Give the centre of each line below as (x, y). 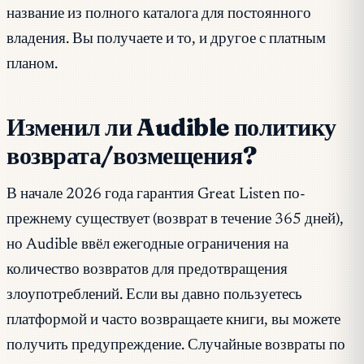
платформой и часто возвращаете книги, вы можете (173, 320)
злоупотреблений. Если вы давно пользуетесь (154, 295)
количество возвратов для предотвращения (147, 270)
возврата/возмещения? (132, 156)
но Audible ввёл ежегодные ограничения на (147, 245)
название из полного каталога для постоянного (159, 15)
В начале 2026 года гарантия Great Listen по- (156, 194)
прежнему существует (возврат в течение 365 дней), (175, 219)
